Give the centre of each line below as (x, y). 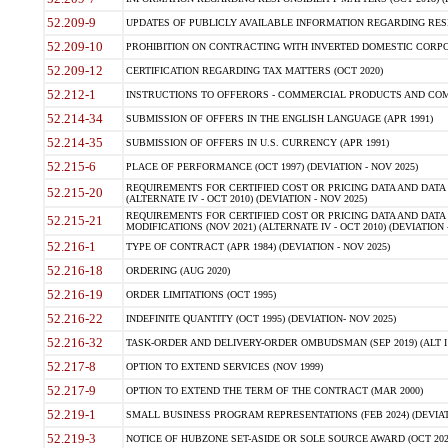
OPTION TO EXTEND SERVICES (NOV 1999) (224, 366)
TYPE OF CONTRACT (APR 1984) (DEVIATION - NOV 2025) (257, 246)
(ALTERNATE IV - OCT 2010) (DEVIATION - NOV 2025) (246, 198)
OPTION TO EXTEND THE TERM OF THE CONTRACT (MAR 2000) (274, 390)
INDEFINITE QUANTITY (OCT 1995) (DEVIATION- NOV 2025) (260, 318)
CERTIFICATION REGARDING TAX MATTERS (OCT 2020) (254, 70)
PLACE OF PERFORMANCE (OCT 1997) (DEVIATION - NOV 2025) (271, 166)
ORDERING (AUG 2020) (177, 270)
